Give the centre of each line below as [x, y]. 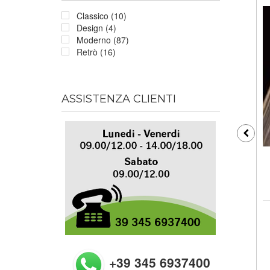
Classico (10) [102, 15]
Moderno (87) [103, 39]
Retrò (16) [96, 52]
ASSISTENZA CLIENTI [119, 99]
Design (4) [96, 27]
